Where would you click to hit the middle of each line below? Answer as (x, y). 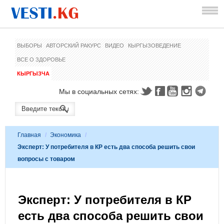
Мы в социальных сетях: (99, 91)
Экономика (65, 135)
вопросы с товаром (46, 159)
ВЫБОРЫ (29, 45)
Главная (29, 135)
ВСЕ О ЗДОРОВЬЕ (41, 59)
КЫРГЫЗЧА (33, 73)
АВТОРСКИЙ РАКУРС (73, 45)
